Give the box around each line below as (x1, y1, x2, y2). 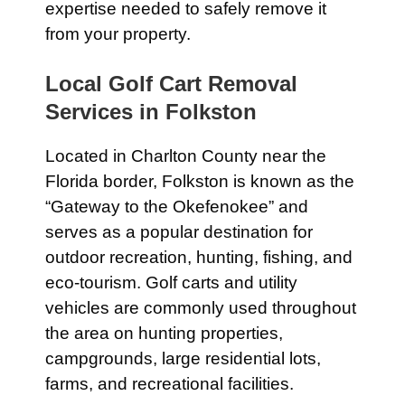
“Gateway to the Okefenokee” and (45, 197, 308, 216)
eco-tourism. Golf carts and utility (45, 273, 297, 292)
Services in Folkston (45, 99, 257, 124)
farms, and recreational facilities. (45, 374, 294, 393)
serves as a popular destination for (45, 222, 313, 241)
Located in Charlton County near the (45, 146, 326, 165)
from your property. (45, 24, 191, 43)
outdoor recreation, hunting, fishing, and (45, 248, 353, 267)
